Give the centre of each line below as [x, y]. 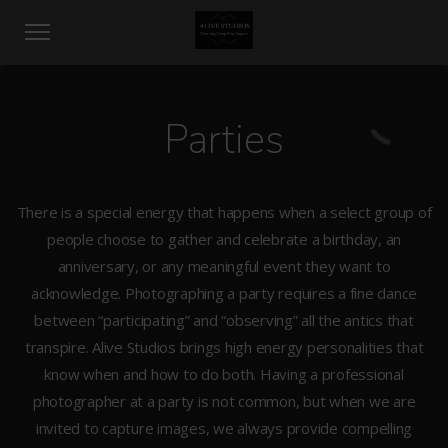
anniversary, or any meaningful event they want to [224, 266]
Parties [223, 140]
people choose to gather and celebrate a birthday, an [224, 239]
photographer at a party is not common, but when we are [224, 401]
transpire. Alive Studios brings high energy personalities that [224, 347]
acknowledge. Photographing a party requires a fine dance [224, 293]
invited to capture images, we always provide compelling [224, 428]
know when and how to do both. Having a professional [224, 374]
